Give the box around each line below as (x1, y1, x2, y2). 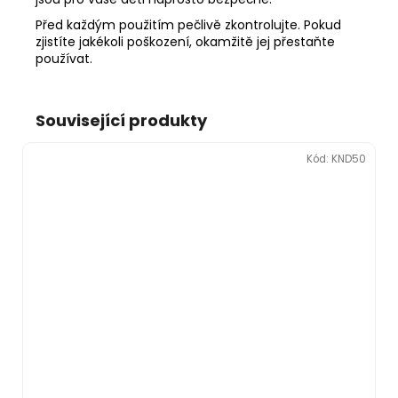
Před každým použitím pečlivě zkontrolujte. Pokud (36, 15, 341, 34)
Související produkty (36, 108, 207, 131)
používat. (36, 49, 92, 68)
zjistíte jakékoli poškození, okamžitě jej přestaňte (36, 32, 335, 51)
